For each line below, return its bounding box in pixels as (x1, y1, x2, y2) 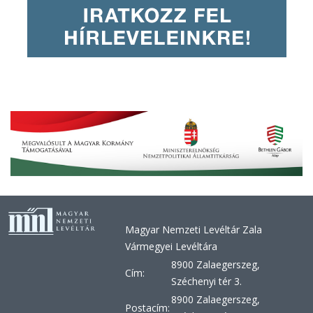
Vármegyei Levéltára (125, 240, 218, 254)
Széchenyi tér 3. (171, 275, 242, 289)
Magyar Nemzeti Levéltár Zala (125, 223, 263, 237)
